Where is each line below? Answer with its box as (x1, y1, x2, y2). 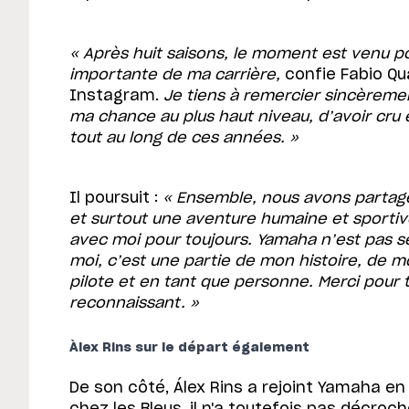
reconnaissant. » (69, 295, 199, 310)
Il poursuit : (69, 190, 163, 205)
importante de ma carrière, (69, 67, 285, 82)
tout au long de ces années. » (69, 130, 299, 145)
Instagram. (69, 88, 163, 103)
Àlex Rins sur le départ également (69, 341, 309, 354)
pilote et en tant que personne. (69, 274, 313, 289)
